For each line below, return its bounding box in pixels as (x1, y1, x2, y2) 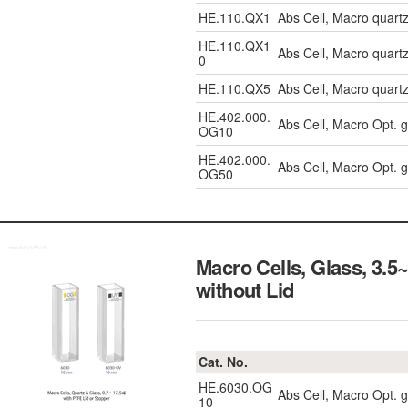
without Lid (196, 275, 294, 304)
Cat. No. (199, 352, 248, 371)
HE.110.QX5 (199, 79, 270, 97)
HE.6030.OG (199, 378, 272, 396)
